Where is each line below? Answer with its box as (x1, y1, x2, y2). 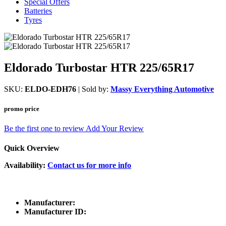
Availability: (4, 161, 47, 170)
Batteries (24, 6, 52, 15)
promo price (4, 104, 39, 112)
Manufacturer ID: (24, 207, 86, 216)
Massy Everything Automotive (110, 84, 214, 93)
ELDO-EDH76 (25, 84, 76, 93)
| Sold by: (76, 84, 110, 93)
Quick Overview (4, 144, 60, 153)
